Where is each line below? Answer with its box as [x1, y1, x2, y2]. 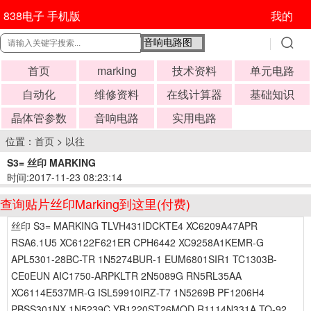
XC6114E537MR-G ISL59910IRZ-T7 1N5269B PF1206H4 [11, 285, 264, 299]
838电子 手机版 [3, 8, 81, 24]
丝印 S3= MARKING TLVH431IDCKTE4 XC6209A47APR [11, 219, 258, 233]
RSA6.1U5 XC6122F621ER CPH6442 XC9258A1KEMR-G [11, 235, 264, 249]
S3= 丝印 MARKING [7, 155, 96, 169]
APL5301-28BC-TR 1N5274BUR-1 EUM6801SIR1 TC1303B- [11, 252, 277, 266]
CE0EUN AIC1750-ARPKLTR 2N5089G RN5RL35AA [11, 269, 242, 283]
